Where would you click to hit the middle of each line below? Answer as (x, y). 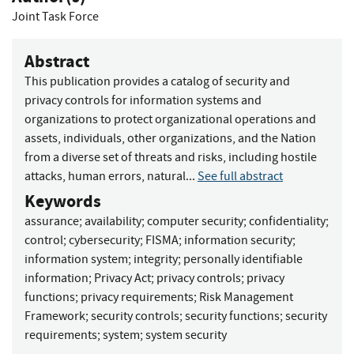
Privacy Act (122, 278)
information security (238, 240)
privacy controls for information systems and (143, 100)
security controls (135, 316)
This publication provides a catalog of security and (157, 81)
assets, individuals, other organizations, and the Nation (170, 138)
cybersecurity (104, 240)
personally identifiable (243, 259)
